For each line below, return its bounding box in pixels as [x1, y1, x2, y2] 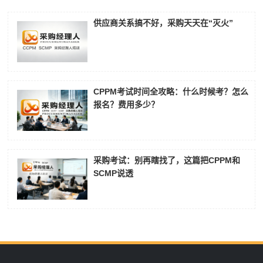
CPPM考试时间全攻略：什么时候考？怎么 [93, 87, 249, 97]
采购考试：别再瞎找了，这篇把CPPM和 [93, 156, 241, 166]
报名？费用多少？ [93, 100, 160, 110]
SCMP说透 [93, 168, 134, 178]
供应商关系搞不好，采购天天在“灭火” [93, 18, 234, 28]
